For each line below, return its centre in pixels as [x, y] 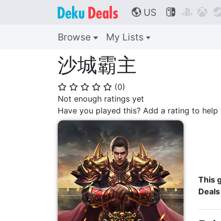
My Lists [126, 37]
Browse [75, 37]
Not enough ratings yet [101, 99]
